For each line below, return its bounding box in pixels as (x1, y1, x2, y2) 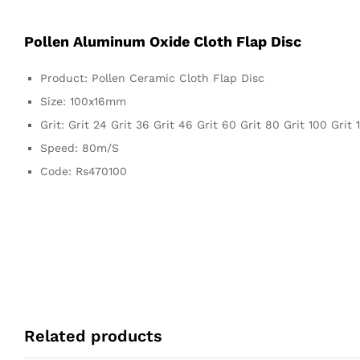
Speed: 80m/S (40, 141, 119, 154)
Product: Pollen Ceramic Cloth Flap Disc (40, 71, 264, 84)
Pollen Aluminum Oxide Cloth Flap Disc (24, 32, 301, 50)
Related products (24, 325, 162, 346)
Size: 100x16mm (40, 94, 126, 108)
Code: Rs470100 (40, 164, 127, 178)
